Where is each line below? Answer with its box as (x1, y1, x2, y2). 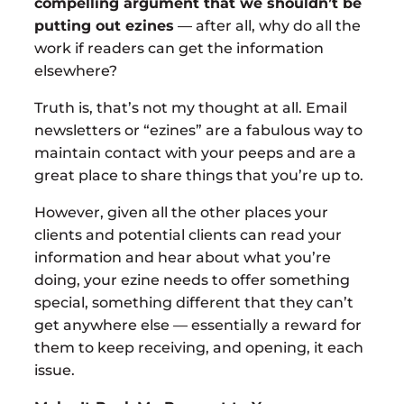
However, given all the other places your (34, 203, 328, 221)
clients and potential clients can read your (34, 225, 342, 243)
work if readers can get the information (34, 39, 324, 57)
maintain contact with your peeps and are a (34, 143, 356, 161)
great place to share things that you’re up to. (34, 166, 363, 184)
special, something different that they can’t (34, 293, 353, 311)
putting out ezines (34, 16, 174, 34)
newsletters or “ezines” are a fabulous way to (34, 121, 363, 139)
